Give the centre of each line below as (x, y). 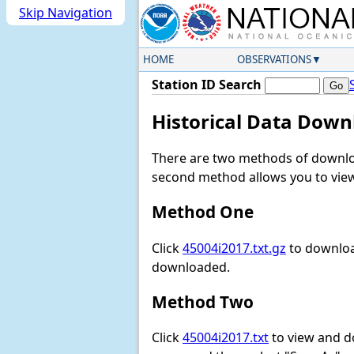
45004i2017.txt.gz (234, 248)
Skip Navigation (66, 13)
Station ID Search (207, 85)
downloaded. (191, 267)
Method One (203, 212)
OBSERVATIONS (274, 59)
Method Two (203, 301)
